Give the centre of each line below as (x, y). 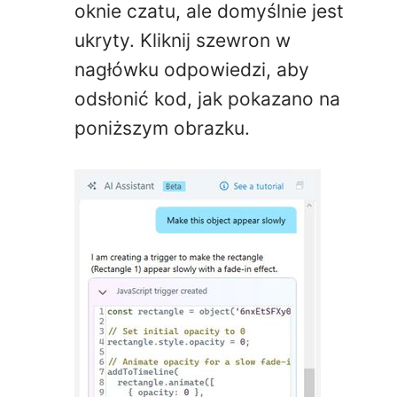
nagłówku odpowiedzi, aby (192, 69)
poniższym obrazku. (162, 128)
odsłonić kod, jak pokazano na (207, 98)
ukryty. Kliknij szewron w (183, 40)
